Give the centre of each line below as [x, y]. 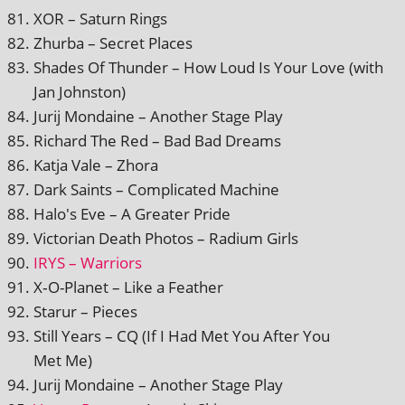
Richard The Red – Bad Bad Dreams [157, 140]
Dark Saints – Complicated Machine [156, 189]
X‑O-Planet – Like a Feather [128, 287]
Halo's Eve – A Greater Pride [132, 213]
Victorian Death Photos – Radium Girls [166, 238]
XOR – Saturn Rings [100, 18]
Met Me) [63, 360]
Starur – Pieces [85, 311]
